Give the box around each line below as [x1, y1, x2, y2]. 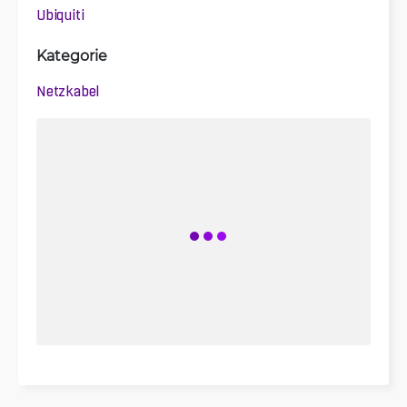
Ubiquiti [36, 6, 84, 24]
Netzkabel [36, 83, 100, 100]
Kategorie [36, 45, 107, 65]
